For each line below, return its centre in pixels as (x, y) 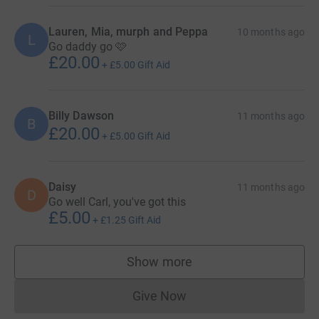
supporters (190, 268)
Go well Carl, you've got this (117, 202)
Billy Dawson (81, 115)
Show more (159, 261)
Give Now (159, 296)
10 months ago (271, 32)
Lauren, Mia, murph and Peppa (129, 31)
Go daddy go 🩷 (88, 46)
